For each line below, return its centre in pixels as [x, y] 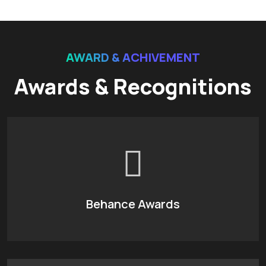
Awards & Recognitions [133, 86]
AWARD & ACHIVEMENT [133, 57]
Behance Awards [133, 204]
